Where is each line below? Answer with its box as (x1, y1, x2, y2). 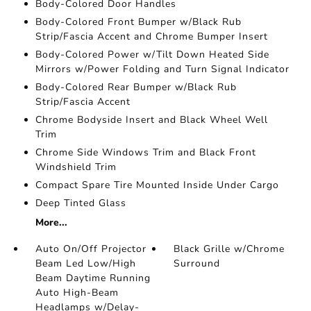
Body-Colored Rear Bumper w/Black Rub (35, 81, 237, 94)
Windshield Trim (35, 160, 117, 174)
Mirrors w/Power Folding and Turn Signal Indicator (35, 62, 289, 76)
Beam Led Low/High (35, 257, 136, 270)
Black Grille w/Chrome (174, 242, 285, 255)
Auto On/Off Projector (35, 242, 146, 255)
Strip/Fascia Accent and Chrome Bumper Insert (35, 30, 268, 43)
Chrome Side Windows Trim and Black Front (35, 146, 256, 159)
